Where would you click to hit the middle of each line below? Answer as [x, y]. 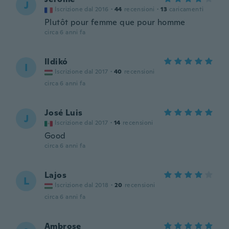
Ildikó [56, 62]
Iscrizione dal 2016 [82, 9]
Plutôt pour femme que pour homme [115, 22]
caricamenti [187, 9]
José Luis [64, 113]
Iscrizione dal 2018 [82, 185]
